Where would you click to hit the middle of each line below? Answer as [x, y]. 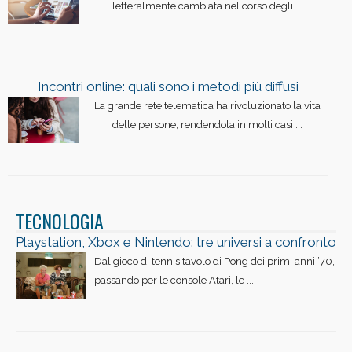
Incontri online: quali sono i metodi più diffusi [168, 86]
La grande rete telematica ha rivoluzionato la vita [207, 105]
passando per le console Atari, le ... [174, 280]
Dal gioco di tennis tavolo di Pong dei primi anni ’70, [214, 261]
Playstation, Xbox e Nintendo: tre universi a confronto [176, 242]
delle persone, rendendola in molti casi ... [207, 124]
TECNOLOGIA [60, 220]
